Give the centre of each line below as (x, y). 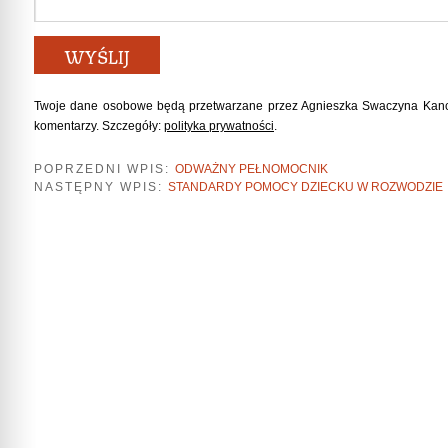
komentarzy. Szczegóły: (99, 125)
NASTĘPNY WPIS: (101, 187)
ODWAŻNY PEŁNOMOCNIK (251, 168)
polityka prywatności (219, 125)
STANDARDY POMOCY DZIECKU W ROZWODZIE (305, 187)
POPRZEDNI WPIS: (104, 168)
